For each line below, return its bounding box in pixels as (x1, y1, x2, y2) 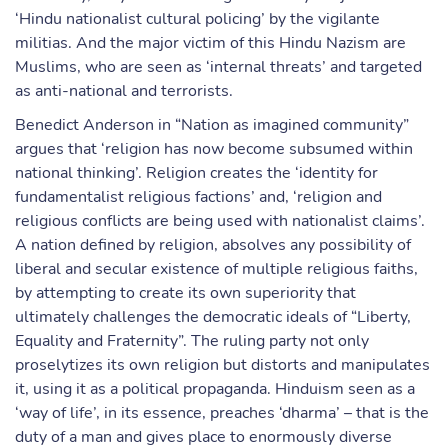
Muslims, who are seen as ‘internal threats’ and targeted (15, 56, 422, 78)
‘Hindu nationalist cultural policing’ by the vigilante (15, 8, 380, 30)
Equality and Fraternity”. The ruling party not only (15, 330, 369, 352)
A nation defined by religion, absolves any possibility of (15, 234, 411, 256)
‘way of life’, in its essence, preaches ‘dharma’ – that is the (15, 402, 429, 424)
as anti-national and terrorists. (15, 80, 233, 102)
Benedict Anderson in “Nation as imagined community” (15, 114, 409, 136)
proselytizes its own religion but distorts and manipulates (15, 354, 430, 376)
